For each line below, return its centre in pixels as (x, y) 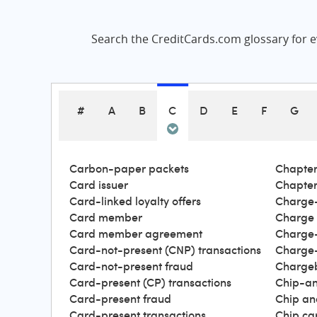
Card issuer (99, 185)
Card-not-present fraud (131, 266)
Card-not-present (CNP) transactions (165, 250)
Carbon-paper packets (129, 168)
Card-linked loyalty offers (135, 201)
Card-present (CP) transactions (150, 282)
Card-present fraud (120, 299)
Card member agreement (136, 234)
